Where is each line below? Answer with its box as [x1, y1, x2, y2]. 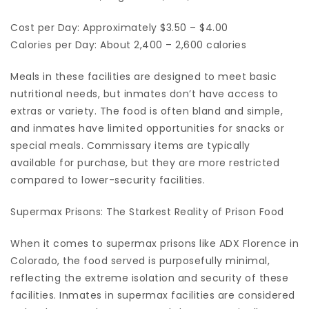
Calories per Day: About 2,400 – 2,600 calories [10, 38, 246, 52]
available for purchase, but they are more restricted [10, 156, 279, 170]
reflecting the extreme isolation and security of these [10, 271, 288, 286]
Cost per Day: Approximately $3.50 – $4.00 [10, 21, 228, 35]
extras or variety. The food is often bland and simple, [10, 104, 283, 119]
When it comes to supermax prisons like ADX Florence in [10, 237, 299, 251]
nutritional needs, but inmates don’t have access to [10, 87, 279, 101]
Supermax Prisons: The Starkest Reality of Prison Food [10, 205, 284, 219]
